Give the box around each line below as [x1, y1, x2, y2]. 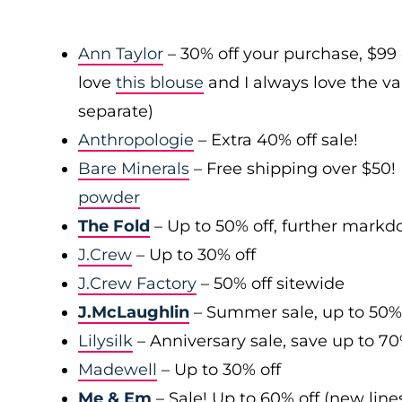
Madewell [78, 360, 157, 380]
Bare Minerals [78, 159, 189, 179]
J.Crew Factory [78, 274, 197, 293]
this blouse [116, 73, 204, 92]
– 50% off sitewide [197, 274, 345, 293]
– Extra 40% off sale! [194, 130, 358, 150]
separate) [78, 101, 153, 121]
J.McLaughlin [78, 302, 189, 322]
